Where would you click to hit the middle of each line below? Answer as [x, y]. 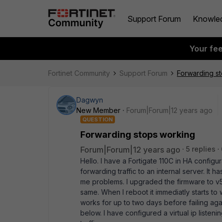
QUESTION [98, 119]
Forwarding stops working [138, 135]
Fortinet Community [79, 73]
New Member [98, 110]
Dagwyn [90, 100]
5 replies [201, 149]
